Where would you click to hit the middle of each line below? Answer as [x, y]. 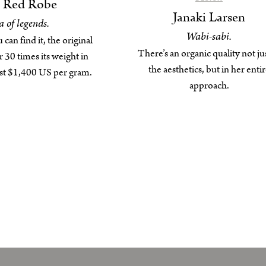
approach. [209, 86]
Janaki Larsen [209, 18]
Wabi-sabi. [209, 37]
